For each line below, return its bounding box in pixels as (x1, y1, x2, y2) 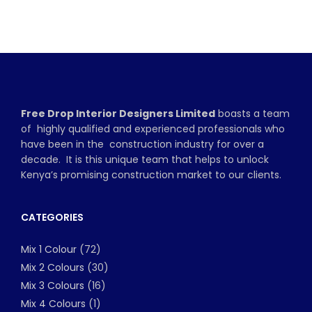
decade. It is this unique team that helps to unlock (21, 153, 269, 167)
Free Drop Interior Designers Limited (21, 107, 215, 121)
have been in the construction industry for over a (21, 137, 264, 152)
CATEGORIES (21, 210, 84, 225)
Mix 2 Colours (21, 260, 84, 275)
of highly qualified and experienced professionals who (21, 122, 285, 136)
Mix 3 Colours (21, 279, 84, 293)
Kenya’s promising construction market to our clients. (21, 168, 281, 182)
